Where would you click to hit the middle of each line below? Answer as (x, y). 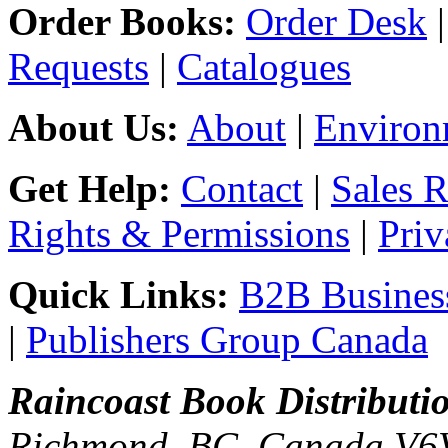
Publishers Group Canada (227, 340)
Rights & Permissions (179, 234)
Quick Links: (118, 295)
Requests (78, 67)
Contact (242, 189)
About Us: (93, 128)
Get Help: (89, 189)
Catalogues (264, 67)
